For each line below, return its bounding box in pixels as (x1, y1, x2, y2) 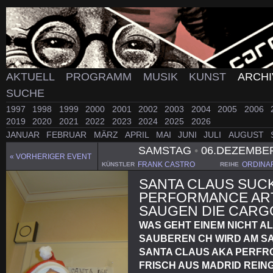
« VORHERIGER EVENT (10, 152, 91, 161)
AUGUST (228, 130, 266, 140)
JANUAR (6, 130, 42, 140)
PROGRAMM (65, 71, 135, 83)
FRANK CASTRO (137, 160, 195, 169)
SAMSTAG (138, 144, 194, 157)
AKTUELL (6, 71, 57, 83)
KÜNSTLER (101, 160, 135, 168)
